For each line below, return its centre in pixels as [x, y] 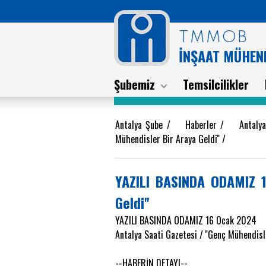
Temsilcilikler [216, 84]
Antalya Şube [141, 125]
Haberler [203, 125]
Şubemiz [134, 84]
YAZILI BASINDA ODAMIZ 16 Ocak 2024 [186, 220]
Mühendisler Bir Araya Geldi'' [169, 139]
